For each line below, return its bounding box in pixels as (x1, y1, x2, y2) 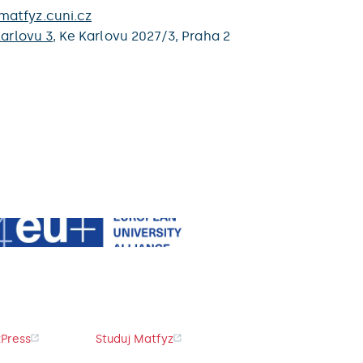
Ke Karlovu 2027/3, (59, 28, 182, 44)
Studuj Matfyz (96, 332, 173, 346)
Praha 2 (181, 28, 230, 44)
